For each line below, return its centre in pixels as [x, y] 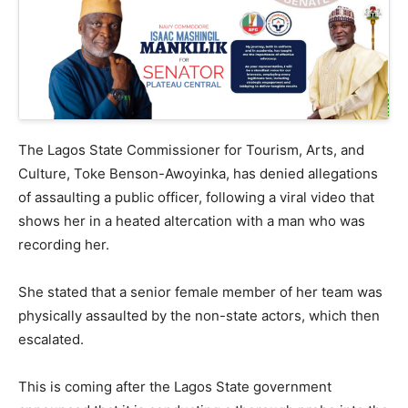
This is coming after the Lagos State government [175, 386]
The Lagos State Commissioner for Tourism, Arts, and [191, 149]
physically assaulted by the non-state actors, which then [199, 315]
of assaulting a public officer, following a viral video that [196, 197]
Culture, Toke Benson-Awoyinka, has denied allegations [198, 173]
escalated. [51, 339]
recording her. [64, 244]
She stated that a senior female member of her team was [200, 291]
